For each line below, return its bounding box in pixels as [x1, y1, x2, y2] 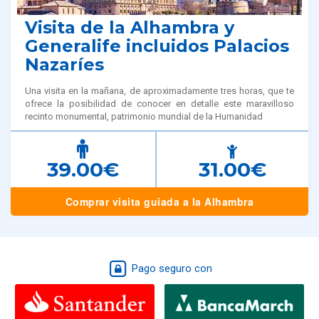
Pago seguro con [128, 261, 212, 275]
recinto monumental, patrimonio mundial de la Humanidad [25, 110, 263, 122]
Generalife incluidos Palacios [25, 35, 289, 56]
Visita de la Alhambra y [25, 16, 234, 38]
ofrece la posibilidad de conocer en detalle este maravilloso [25, 98, 294, 109]
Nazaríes [25, 53, 104, 75]
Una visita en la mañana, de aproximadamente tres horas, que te [25, 85, 294, 96]
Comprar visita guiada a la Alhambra [65, 194, 254, 209]
